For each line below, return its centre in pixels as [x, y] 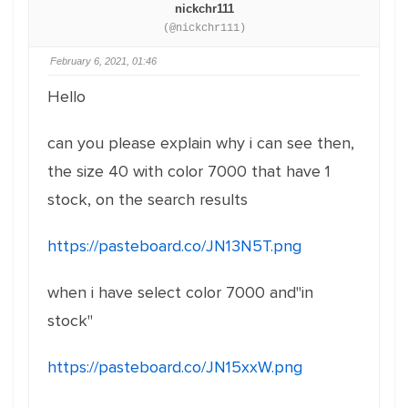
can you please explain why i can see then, [201, 143]
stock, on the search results [148, 199]
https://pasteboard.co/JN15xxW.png [175, 367]
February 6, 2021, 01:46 [103, 61]
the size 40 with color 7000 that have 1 [189, 171]
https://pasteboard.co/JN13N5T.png [174, 246]
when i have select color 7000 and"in [180, 292]
